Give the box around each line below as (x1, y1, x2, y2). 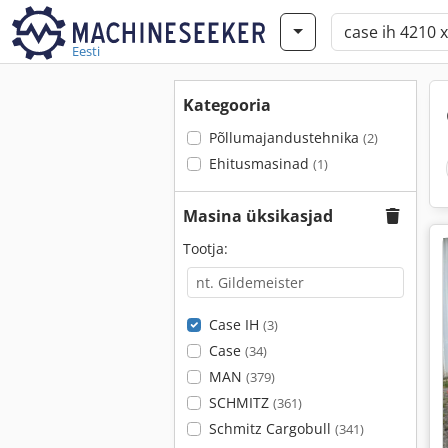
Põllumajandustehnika (208, 128, 363, 147)
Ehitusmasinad (208, 154, 313, 173)
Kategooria (183, 94, 271, 116)
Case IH (208, 315, 263, 334)
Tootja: (183, 239, 228, 258)
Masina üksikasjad (183, 205, 333, 227)
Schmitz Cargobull (208, 419, 335, 438)
